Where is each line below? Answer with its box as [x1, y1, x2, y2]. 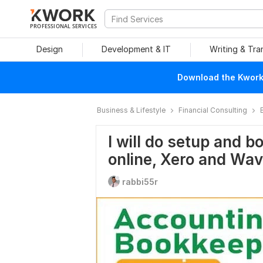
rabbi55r [122, 177, 158, 187]
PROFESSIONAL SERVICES [30, 22, 97, 29]
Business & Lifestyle [97, 106, 166, 114]
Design [36, 44, 63, 54]
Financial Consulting [178, 106, 247, 114]
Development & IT [102, 44, 171, 54]
